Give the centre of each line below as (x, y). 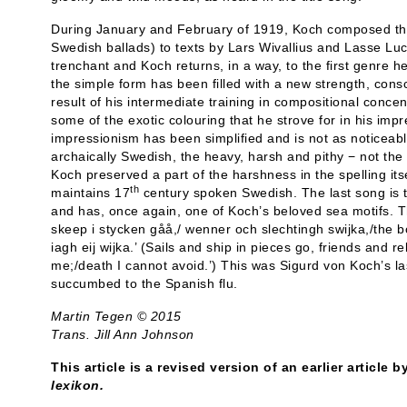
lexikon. (77, 385)
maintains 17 (90, 193)
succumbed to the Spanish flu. (144, 283)
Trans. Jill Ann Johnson (123, 334)
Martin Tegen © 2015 (116, 316)
